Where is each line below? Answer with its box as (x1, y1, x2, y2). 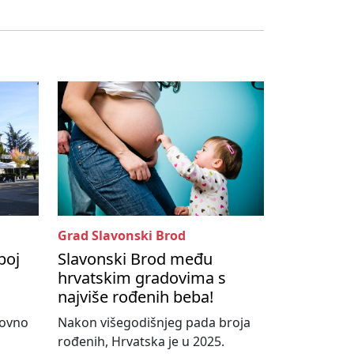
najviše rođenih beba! (58, 286, 213, 308)
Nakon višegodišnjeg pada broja (58, 314, 250, 332)
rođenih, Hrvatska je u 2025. (58, 333, 224, 351)
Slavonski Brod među (58, 248, 213, 270)
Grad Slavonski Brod (58, 227, 186, 245)
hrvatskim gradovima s (58, 267, 226, 289)
